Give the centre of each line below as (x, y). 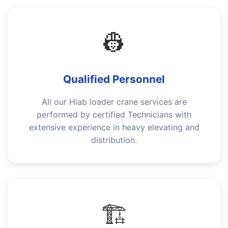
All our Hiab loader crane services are (114, 102)
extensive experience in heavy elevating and (114, 127)
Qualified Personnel (114, 79)
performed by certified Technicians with (114, 115)
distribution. (114, 140)
